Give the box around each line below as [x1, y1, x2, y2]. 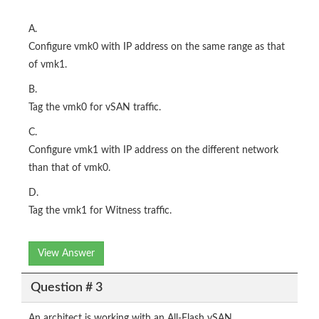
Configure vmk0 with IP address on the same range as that [28, 42, 285, 53]
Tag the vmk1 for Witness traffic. [28, 206, 172, 216]
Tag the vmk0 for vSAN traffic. [28, 103, 161, 113]
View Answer [38, 249, 95, 259]
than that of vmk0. [28, 163, 110, 174]
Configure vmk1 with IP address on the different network [28, 145, 278, 156]
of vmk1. [28, 60, 67, 70]
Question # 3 [30, 281, 103, 294]
